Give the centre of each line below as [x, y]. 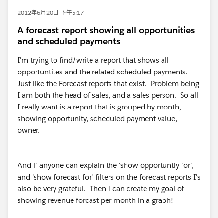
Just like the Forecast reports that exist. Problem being [108, 83]
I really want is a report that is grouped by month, [99, 107]
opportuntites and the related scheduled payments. [104, 72]
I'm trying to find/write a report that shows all [93, 60]
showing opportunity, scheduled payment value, [97, 118]
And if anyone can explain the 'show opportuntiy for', [106, 165]
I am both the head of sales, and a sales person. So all [108, 95]
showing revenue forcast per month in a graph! [95, 200]
